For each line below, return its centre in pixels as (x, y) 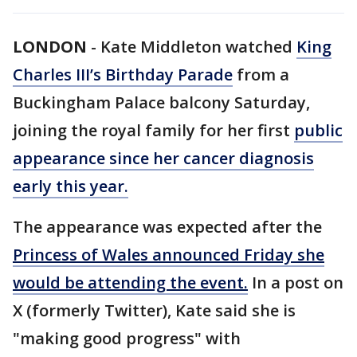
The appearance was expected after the (167, 227)
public (318, 130)
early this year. (71, 186)
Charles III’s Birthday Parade (123, 75)
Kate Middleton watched (198, 47)
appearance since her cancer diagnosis (163, 158)
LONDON (50, 47)
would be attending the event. (130, 282)
